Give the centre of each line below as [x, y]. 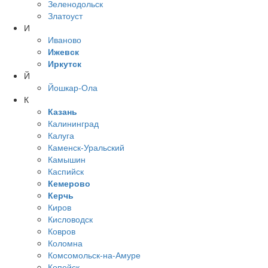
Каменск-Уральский [86, 147]
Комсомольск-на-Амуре [94, 255]
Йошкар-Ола [73, 88]
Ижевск [63, 52]
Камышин [67, 159]
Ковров [62, 231]
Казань [63, 112]
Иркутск [65, 64]
